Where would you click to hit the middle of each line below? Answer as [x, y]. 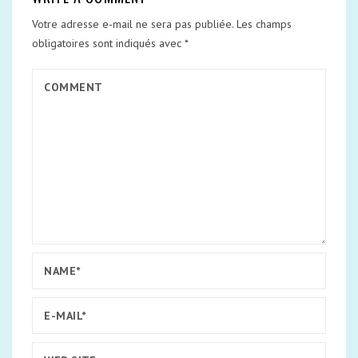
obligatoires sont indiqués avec [108, 43]
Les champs [264, 24]
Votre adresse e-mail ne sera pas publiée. [133, 24]
